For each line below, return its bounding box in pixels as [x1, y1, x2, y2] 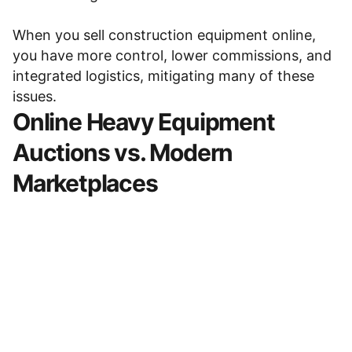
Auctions [13, 138, 110, 167]
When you [13, 27, 83, 43]
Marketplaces [13, 169, 158, 197]
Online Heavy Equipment [13, 108, 275, 136]
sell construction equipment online [83, 27, 312, 43]
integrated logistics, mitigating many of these [13, 68, 314, 84]
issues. [13, 88, 57, 104]
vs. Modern [109, 138, 233, 167]
